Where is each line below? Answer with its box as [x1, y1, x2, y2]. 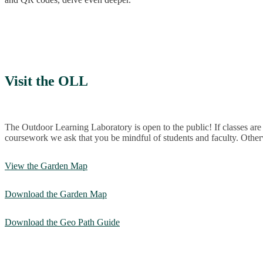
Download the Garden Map [5, 189, 107, 200]
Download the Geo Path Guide [5, 217, 120, 228]
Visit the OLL [5, 73, 88, 89]
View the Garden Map [5, 161, 87, 171]
